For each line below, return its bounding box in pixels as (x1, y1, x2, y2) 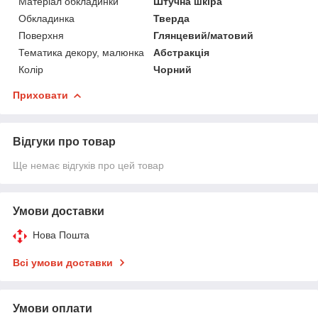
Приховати (13, 89, 68, 101)
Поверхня (18, 29, 64, 41)
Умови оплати (13, 302, 92, 314)
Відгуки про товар (13, 135, 116, 148)
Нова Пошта (33, 229, 89, 241)
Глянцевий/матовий (153, 29, 254, 41)
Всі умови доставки (13, 256, 113, 268)
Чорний (153, 63, 192, 75)
